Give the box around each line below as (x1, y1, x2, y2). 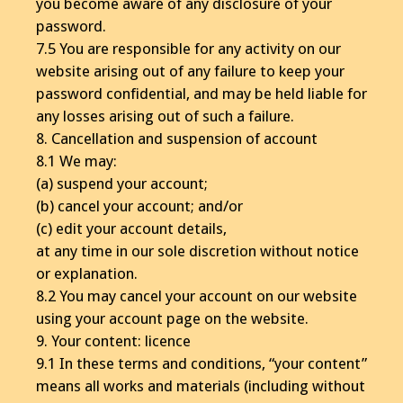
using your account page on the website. (36, 309, 309, 327)
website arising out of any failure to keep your (36, 61, 345, 80)
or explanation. (36, 264, 138, 282)
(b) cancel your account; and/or (36, 196, 243, 215)
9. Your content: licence (36, 331, 191, 350)
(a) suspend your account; (36, 174, 208, 193)
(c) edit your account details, (36, 219, 227, 237)
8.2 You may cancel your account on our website (36, 286, 357, 305)
